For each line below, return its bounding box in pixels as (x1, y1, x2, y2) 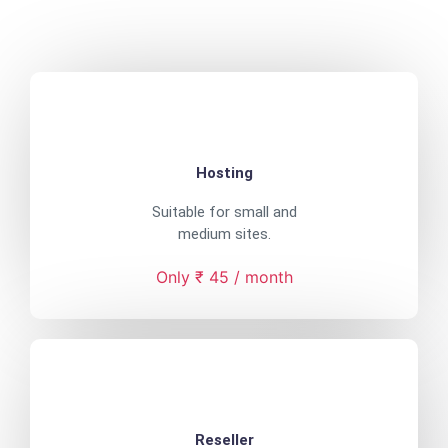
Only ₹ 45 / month (155, 267, 293, 288)
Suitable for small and (151, 203, 297, 222)
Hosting (195, 164, 253, 183)
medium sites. (177, 225, 271, 244)
